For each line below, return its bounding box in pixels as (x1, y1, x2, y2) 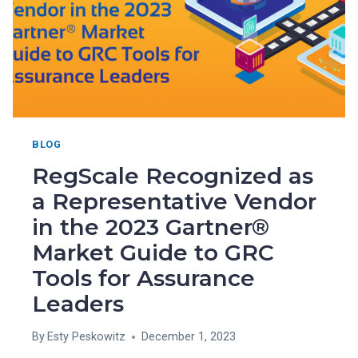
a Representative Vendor (32, 187, 316, 215)
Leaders (32, 289, 124, 317)
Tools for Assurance (32, 264, 255, 292)
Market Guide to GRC (32, 238, 274, 266)
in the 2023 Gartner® (32, 213, 269, 241)
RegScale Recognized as (32, 161, 313, 189)
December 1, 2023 (141, 330, 237, 344)
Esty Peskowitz (47, 330, 126, 344)
